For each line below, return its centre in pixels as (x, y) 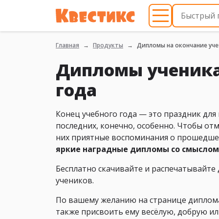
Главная (67, 45)
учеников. (75, 181)
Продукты (108, 45)
